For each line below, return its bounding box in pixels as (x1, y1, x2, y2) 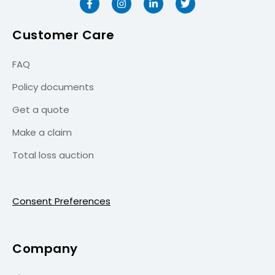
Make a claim (12, 125, 72, 139)
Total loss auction (12, 148, 94, 161)
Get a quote (12, 103, 69, 116)
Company (12, 239, 78, 257)
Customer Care (12, 26, 115, 44)
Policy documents (12, 80, 94, 93)
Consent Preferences (12, 194, 110, 207)
